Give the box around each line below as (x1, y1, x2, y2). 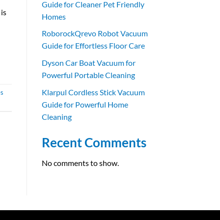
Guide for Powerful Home (41, 99, 128, 109)
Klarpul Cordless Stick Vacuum (41, 87, 145, 97)
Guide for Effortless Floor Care (41, 41, 145, 51)
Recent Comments (41, 135, 146, 150)
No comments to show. (41, 158, 119, 168)
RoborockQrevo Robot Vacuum (41, 28, 148, 38)
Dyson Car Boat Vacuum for (41, 58, 136, 68)
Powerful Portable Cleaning (41, 70, 135, 80)
